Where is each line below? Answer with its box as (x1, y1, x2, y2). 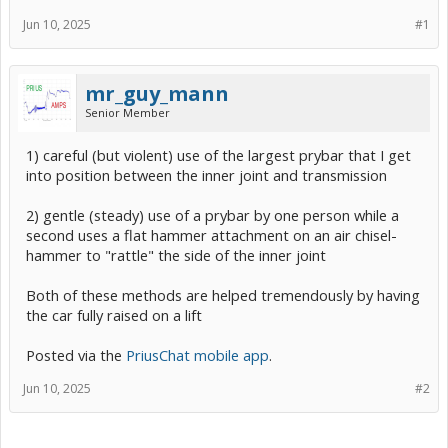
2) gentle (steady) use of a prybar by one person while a (26, 205, 399, 225)
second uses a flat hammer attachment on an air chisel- (26, 225, 397, 245)
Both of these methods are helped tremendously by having (26, 285, 420, 305)
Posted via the (26, 345, 126, 365)
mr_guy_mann (85, 80, 229, 107)
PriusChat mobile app (126, 345, 269, 365)
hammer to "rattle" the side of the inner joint (26, 245, 326, 265)
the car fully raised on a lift (26, 305, 202, 325)
